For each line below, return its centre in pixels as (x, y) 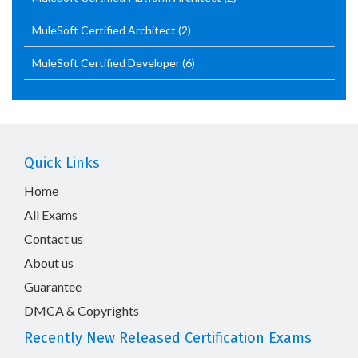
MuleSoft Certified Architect (105, 30)
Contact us (54, 239)
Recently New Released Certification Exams (168, 338)
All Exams (51, 215)
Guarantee (53, 286)
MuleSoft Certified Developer (107, 63)
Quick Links (62, 163)
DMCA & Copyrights (82, 310)
